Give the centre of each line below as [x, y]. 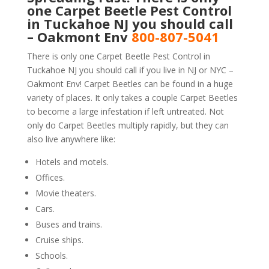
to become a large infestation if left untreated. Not [125, 112]
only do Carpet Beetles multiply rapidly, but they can [128, 125]
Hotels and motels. [72, 162]
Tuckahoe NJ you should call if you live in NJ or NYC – [130, 70]
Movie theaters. [65, 193]
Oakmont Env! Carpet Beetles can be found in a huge [130, 84]
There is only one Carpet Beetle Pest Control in [118, 56]
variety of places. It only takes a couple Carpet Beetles [132, 98]
